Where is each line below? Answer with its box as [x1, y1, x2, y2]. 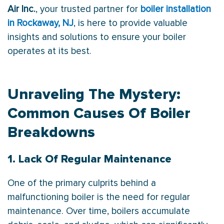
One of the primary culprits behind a [7, 177, 156, 189]
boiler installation [138, 3, 211, 15]
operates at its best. [7, 45, 91, 57]
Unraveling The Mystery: [7, 84, 180, 103]
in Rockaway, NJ [7, 17, 73, 29]
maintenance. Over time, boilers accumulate [7, 205, 190, 217]
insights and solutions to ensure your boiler [7, 31, 186, 43]
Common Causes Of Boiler [7, 103, 190, 122]
